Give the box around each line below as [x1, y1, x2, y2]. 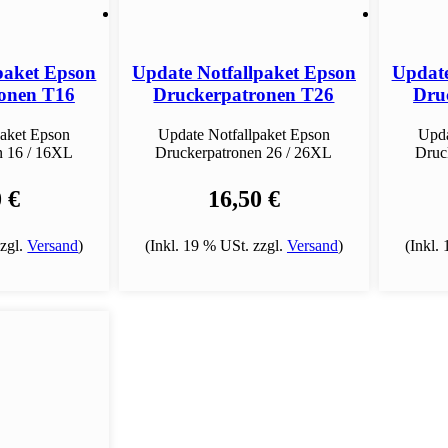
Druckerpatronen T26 [153, 84, 335, 106]
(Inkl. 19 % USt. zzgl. [144, 236, 287, 254]
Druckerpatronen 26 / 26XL [155, 143, 333, 161]
